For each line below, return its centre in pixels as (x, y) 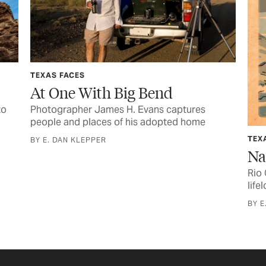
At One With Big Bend (101, 93)
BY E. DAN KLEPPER (68, 140)
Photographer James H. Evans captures (118, 110)
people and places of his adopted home (118, 122)
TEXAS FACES (57, 75)
